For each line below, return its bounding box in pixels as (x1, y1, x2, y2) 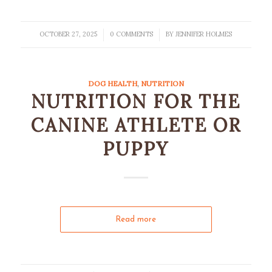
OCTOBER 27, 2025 (39, 30, 98, 38)
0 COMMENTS (110, 30, 154, 38)
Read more (115, 216, 157, 223)
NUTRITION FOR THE (31, 90, 241, 113)
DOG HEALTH (87, 79, 137, 88)
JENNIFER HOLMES (175, 30, 233, 38)
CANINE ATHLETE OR (30, 114, 241, 137)
